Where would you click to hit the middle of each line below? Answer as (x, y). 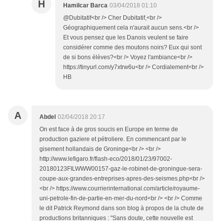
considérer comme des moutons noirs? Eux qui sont (132, 48)
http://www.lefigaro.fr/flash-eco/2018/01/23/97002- (106, 159)
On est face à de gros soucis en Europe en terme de (109, 129)
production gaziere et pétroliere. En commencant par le (113, 139)
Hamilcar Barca (85, 6)
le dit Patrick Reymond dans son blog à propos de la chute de (122, 208)
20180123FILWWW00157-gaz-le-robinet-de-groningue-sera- (121, 169)
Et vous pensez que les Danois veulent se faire (126, 38)
